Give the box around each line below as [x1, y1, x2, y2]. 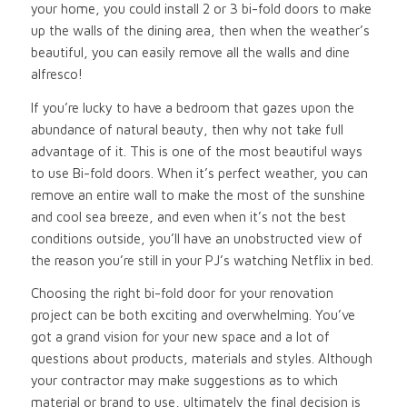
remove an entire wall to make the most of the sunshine [30, 186, 365, 203]
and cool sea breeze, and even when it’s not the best [30, 208, 346, 224]
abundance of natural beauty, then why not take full [30, 121, 343, 137]
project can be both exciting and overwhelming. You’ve [30, 307, 355, 323]
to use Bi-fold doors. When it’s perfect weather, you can [30, 164, 368, 181]
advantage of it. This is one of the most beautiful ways [30, 143, 362, 159]
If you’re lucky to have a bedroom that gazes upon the [30, 99, 354, 115]
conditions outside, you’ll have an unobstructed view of [30, 230, 362, 246]
